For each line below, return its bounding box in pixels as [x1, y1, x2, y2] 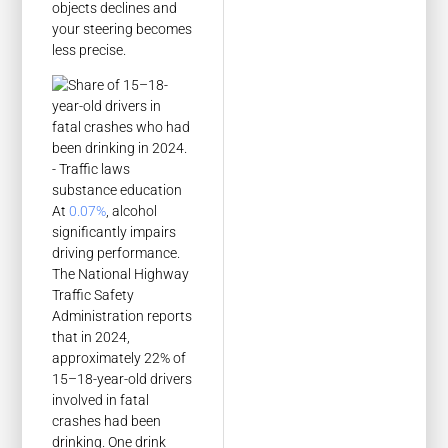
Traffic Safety [52, 287, 135, 304]
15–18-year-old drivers [52, 371, 193, 388]
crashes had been [52, 413, 162, 430]
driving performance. [52, 245, 181, 262]
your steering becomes [52, 20, 193, 37]
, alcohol [106, 203, 158, 220]
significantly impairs [52, 224, 177, 241]
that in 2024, [52, 329, 131, 346]
